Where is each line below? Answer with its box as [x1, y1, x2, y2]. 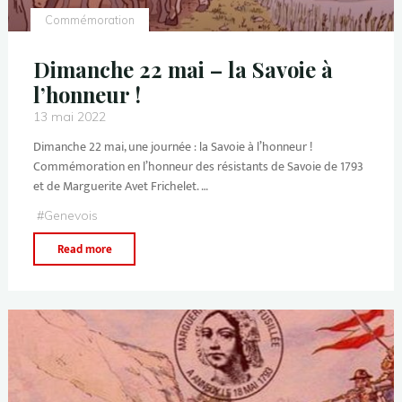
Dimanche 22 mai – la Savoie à [32, 55, 333, 83]
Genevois [43, 207, 98, 223]
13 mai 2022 [32, 109, 106, 125]
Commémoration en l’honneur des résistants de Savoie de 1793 [32, 155, 363, 177]
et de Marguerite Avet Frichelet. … [32, 175, 208, 197]
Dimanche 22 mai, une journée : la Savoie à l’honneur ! [32, 135, 312, 157]
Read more [57, 240, 112, 259]
